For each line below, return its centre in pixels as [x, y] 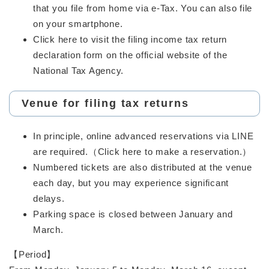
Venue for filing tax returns [105, 103]
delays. [49, 198]
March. [48, 229]
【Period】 [32, 254]
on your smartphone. [78, 23]
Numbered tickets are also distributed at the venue [143, 167]
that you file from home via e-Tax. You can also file [143, 8]
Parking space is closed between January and [133, 214]
